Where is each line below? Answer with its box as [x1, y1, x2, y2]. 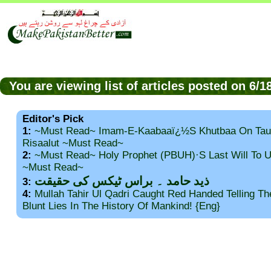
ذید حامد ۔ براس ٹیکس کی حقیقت [34, 174, 209, 188]
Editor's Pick [22, 113, 83, 125]
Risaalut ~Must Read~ [22, 137, 123, 149]
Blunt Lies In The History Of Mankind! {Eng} [22, 200, 220, 212]
